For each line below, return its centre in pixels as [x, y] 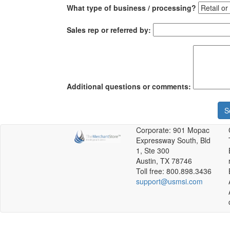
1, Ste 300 [153, 150]
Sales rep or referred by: [109, 30]
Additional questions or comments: [129, 86]
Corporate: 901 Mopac [173, 130]
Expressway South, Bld [173, 140]
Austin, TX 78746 [164, 161]
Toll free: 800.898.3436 [174, 171]
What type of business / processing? [131, 8]
